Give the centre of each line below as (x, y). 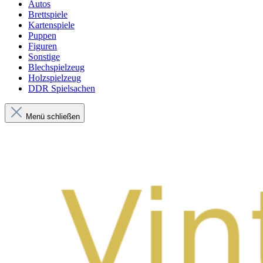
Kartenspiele (51, 25)
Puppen (42, 36)
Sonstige (44, 57)
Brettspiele (48, 14)
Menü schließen (52, 117)
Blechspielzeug (56, 67)
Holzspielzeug (55, 78)
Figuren (43, 46)
